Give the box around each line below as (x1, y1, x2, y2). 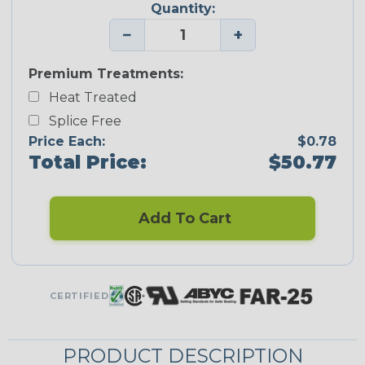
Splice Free (39, 112, 128, 129)
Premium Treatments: (29, 65, 183, 81)
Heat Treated (39, 89, 137, 105)
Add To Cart (134, 209, 231, 227)
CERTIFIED (49, 289, 109, 301)
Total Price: (29, 151, 147, 174)
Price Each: (29, 133, 105, 149)
